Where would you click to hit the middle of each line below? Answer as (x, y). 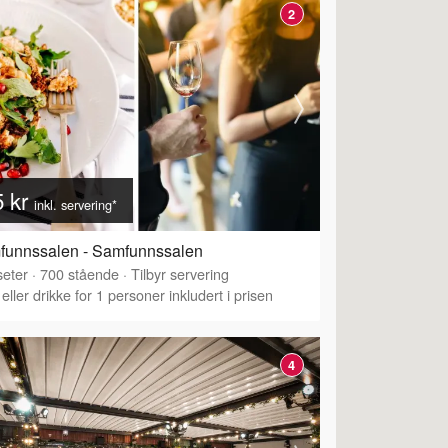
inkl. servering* (75, 205)
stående (91, 274)
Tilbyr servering (180, 274)
